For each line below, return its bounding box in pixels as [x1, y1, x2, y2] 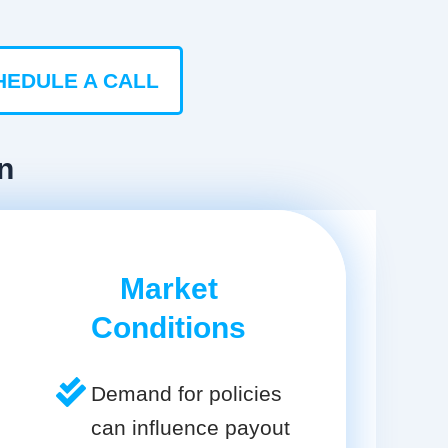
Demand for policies [91, 381, 282, 405]
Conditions [91, 310, 246, 344]
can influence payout [91, 415, 290, 439]
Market [119, 271, 218, 305]
